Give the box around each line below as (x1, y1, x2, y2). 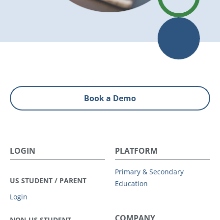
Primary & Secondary (115, 166, 184, 176)
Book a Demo (84, 92, 136, 104)
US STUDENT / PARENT (10, 175, 86, 185)
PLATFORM (115, 145, 158, 156)
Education (115, 178, 148, 188)
